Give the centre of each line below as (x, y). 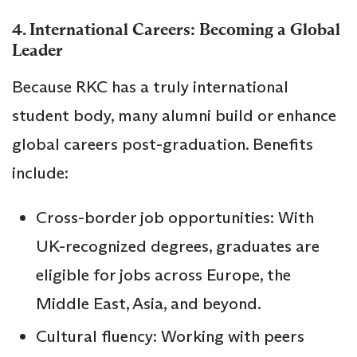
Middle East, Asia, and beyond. (149, 303)
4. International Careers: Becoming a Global (176, 29)
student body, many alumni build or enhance (174, 115)
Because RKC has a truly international (150, 86)
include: (40, 173)
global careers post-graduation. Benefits (163, 144)
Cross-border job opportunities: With (175, 217)
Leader (37, 50)
